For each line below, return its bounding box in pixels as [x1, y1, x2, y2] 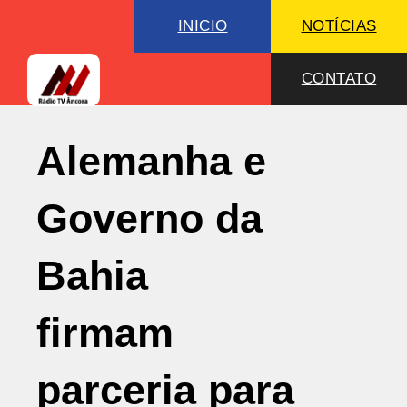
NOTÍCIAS [301, 17, 377, 35]
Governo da [36, 195, 263, 242]
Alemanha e [36, 138, 266, 184]
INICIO [177, 17, 228, 35]
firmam [36, 310, 174, 356]
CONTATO [301, 70, 377, 87]
